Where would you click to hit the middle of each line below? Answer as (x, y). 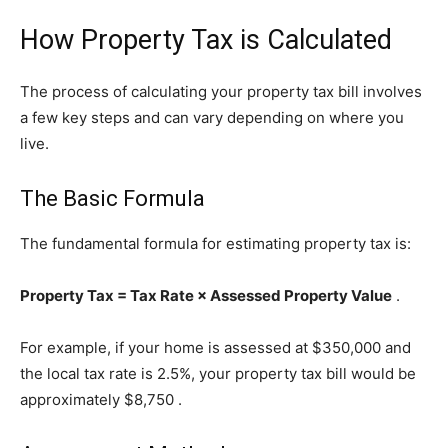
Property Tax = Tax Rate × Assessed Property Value (206, 296)
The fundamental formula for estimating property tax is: (215, 244)
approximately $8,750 (99, 400)
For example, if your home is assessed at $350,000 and (215, 348)
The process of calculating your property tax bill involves (221, 92)
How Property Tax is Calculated (206, 40)
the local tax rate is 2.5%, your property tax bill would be (218, 374)
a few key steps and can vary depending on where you (212, 118)
